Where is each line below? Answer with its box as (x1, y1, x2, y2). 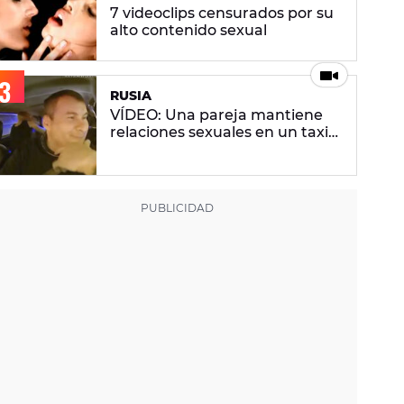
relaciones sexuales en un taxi (110, 124, 328, 142)
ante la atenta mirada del (110, 141, 297, 159)
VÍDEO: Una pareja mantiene (110, 106, 323, 124)
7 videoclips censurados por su (110, 5, 334, 23)
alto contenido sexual (110, 22, 267, 40)
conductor (110, 158, 187, 176)
